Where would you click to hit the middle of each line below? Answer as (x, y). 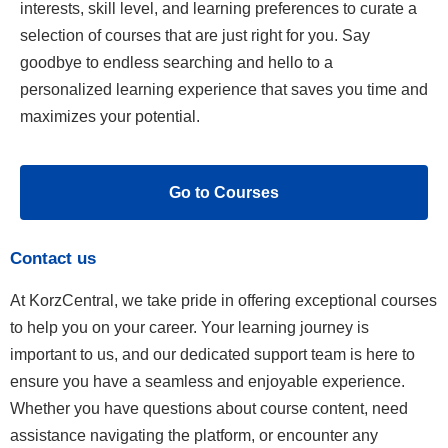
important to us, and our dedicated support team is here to (212, 354)
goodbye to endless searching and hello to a (176, 63)
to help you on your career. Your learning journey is (189, 327)
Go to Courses (224, 192)
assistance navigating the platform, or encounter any (194, 435)
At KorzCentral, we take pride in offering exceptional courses (223, 300)
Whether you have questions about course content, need (209, 408)
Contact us (53, 258)
